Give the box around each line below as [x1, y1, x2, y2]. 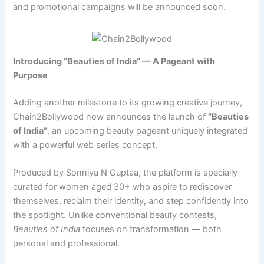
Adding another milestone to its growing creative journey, [13, 97, 243, 108]
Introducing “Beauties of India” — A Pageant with [13, 56, 216, 67]
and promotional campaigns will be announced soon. [13, 2, 226, 13]
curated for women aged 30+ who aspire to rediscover [13, 181, 232, 193]
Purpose [13, 70, 48, 81]
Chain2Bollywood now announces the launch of [13, 111, 209, 123]
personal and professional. [13, 238, 120, 249]
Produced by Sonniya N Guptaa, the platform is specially [13, 167, 238, 179]
